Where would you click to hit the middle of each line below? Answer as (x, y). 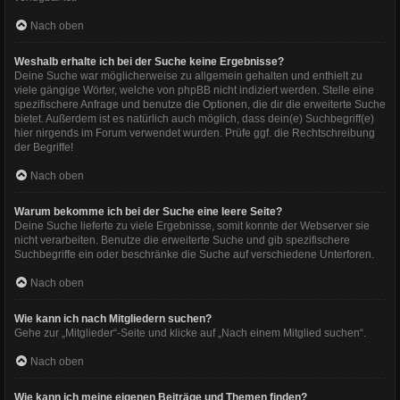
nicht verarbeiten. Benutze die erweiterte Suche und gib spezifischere (182, 240)
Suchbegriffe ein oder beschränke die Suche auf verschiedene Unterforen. (194, 254)
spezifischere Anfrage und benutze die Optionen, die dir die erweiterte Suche (200, 104)
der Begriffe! (44, 147)
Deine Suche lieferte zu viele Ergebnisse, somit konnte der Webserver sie (192, 225)
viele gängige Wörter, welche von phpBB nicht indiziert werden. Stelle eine (194, 90)
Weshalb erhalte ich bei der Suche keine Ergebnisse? (149, 61)
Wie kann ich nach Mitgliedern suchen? (113, 318)
